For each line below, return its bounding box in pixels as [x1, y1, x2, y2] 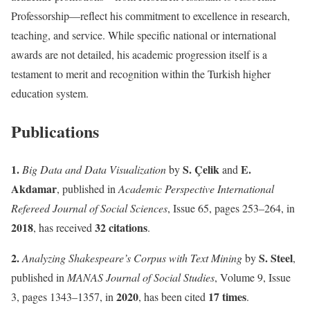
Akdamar [11, 180, 57, 197]
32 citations [95, 219, 147, 235]
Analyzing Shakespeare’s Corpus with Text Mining [22, 250, 242, 265]
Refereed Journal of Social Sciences [11, 200, 167, 215]
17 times [208, 288, 246, 304]
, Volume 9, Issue [215, 269, 291, 284]
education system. [11, 85, 89, 100]
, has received [33, 219, 95, 235]
